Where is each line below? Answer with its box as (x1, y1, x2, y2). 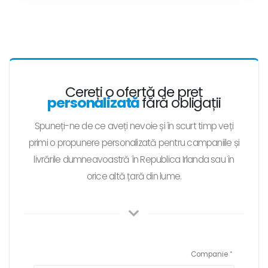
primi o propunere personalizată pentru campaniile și (28, 136, 240, 150)
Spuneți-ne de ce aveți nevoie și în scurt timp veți (34, 120, 234, 133)
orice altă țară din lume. (86, 170, 182, 183)
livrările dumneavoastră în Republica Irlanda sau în (33, 153, 234, 166)
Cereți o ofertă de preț (65, 82, 203, 102)
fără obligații (142, 93, 221, 113)
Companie (191, 249, 229, 260)
